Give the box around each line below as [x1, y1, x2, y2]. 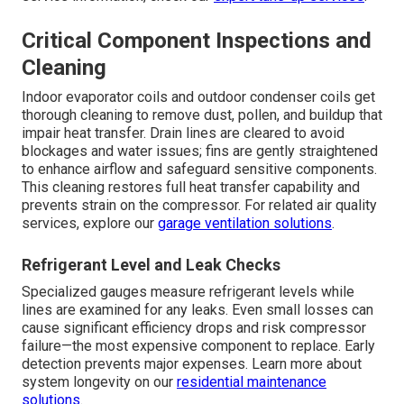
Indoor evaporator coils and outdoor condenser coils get [22, 88, 375, 106]
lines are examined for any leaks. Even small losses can [22, 301, 373, 319]
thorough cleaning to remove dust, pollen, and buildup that [22, 106, 382, 124]
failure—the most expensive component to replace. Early [22, 337, 375, 355]
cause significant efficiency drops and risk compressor [22, 319, 366, 337]
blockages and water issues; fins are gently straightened [22, 142, 378, 161]
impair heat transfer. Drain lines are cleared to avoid [22, 124, 344, 142]
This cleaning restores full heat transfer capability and [22, 179, 360, 197]
